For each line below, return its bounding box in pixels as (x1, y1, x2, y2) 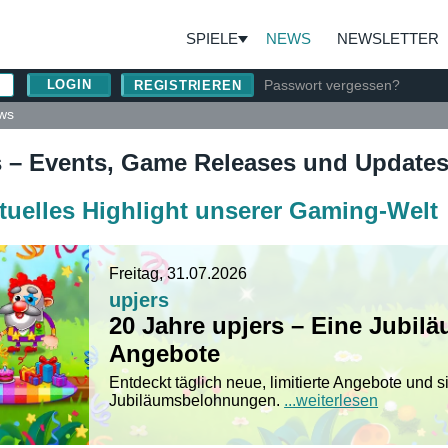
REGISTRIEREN (134, 77, 242, 93)
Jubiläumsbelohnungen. (109, 391, 285, 409)
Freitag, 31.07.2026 (109, 264, 248, 282)
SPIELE (186, 30, 238, 47)
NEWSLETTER (337, 30, 439, 47)
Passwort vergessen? (264, 77, 401, 93)
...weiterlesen (284, 391, 379, 409)
